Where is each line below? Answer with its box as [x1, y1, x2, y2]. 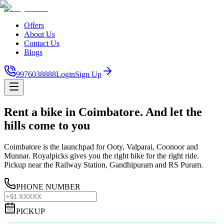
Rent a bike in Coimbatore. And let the [4, 105, 202, 118]
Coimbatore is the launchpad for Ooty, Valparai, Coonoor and [4, 142, 198, 151]
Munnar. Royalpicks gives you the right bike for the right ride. [4, 151, 199, 160]
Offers [24, 21, 44, 29]
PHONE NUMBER [16, 182, 80, 191]
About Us [24, 30, 55, 38]
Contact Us [24, 39, 59, 47]
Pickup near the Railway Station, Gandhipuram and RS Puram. [4, 160, 203, 169]
